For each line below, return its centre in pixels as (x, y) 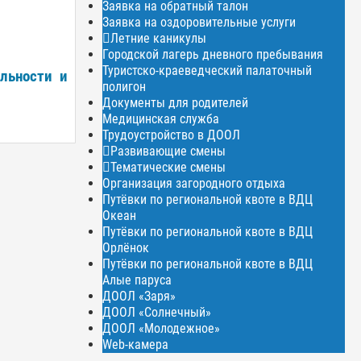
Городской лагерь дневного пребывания (213, 54)
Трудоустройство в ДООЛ (172, 135)
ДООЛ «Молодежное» (162, 328)
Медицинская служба (161, 118)
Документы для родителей (176, 102)
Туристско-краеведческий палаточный (207, 70)
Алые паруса (137, 280)
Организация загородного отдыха (194, 183)
